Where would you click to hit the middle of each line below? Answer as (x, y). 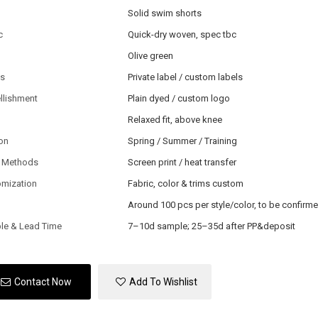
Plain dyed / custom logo (179, 98)
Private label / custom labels (185, 77)
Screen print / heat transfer (182, 162)
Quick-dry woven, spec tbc (182, 34)
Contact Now (43, 282)
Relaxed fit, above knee (175, 119)
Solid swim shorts (164, 13)
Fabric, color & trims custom (185, 183)
